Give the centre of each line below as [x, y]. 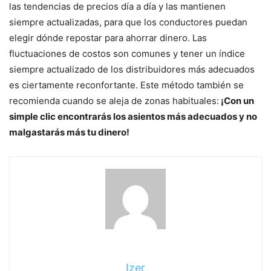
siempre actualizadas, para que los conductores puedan [128, 22]
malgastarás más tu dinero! [69, 132]
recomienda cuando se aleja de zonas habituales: [114, 101]
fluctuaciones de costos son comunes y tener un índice [127, 54]
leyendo [41, 186]
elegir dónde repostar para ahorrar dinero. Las [108, 38]
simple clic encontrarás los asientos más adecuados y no [133, 117]
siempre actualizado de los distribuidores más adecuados [132, 70]
